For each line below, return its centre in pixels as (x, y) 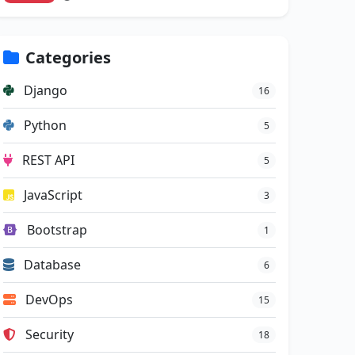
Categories (68, 57)
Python (44, 125)
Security (48, 334)
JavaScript (52, 195)
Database (51, 265)
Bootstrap (55, 230)
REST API (47, 160)
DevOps (48, 300)
